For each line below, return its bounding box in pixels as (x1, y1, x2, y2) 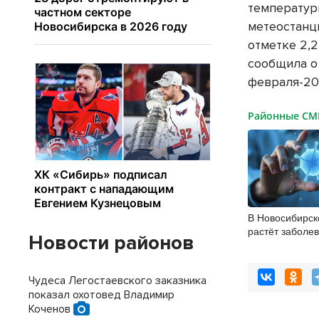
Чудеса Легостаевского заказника (28, 273, 206, 288)
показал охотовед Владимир (28, 288, 174, 302)
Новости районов (28, 231, 194, 255)
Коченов (28, 302, 73, 316)
